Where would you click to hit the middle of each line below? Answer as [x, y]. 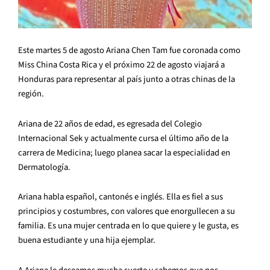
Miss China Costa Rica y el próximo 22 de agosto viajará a [121, 65]
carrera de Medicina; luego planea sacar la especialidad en [124, 152]
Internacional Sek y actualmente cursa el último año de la [123, 138]
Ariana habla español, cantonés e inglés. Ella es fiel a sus [121, 197]
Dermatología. [44, 167]
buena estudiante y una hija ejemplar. [87, 240]
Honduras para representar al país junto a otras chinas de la [127, 80]
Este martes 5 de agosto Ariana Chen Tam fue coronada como [129, 51]
